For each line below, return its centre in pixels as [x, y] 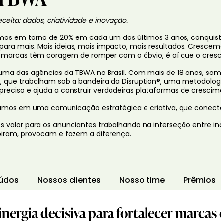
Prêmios [200, 181]
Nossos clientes [69, 181]
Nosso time [142, 181]
